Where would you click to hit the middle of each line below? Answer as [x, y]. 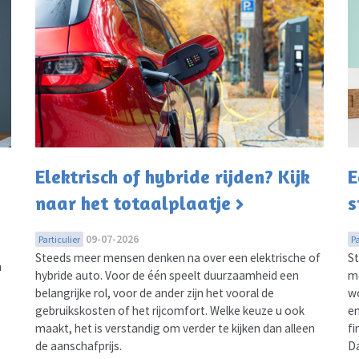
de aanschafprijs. [78, 345]
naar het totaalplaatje [133, 203]
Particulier [59, 239]
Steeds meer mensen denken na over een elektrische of [177, 257]
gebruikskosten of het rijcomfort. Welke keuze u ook [169, 310]
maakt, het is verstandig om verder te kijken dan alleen [175, 328]
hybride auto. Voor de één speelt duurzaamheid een [167, 275]
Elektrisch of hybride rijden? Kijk [172, 176]
